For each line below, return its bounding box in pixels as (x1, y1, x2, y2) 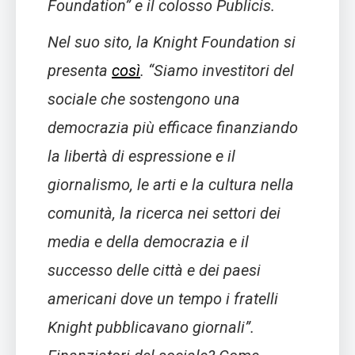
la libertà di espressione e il (48, 147, 235, 166)
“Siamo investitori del (148, 61, 294, 81)
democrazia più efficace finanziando (48, 118, 298, 138)
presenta (48, 61, 112, 81)
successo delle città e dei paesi (48, 261, 261, 281)
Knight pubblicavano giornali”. (48, 318, 254, 338)
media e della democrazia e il (48, 232, 249, 252)
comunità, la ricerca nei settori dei (48, 204, 281, 223)
